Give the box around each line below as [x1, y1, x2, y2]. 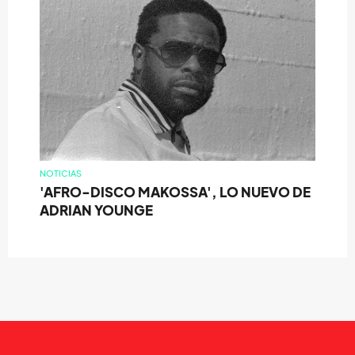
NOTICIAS [40, 168, 82, 180]
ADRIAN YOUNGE [40, 202, 153, 219]
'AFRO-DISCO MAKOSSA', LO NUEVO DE [40, 184, 311, 201]
